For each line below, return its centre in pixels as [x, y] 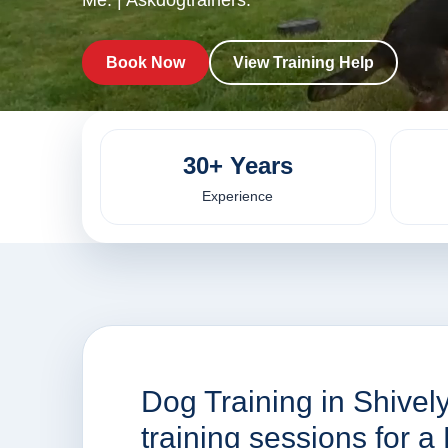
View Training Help [303, 63]
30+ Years [237, 166]
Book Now [145, 63]
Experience [238, 196]
